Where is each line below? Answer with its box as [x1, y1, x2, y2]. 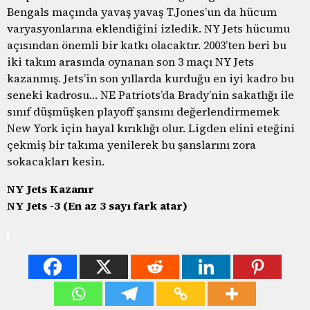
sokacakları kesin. [7, 153, 104, 169]
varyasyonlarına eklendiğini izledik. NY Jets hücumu [7, 20, 290, 36]
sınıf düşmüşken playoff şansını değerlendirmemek [7, 103, 280, 119]
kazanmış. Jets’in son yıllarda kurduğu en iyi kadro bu [7, 70, 294, 86]
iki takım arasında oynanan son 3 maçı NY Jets [7, 53, 254, 69]
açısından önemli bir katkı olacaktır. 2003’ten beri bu [7, 37, 286, 53]
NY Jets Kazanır [7, 181, 94, 197]
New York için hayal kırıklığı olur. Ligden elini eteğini [7, 120, 295, 136]
